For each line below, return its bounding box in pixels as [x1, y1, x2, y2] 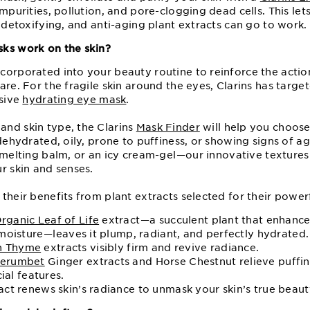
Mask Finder [136, 121, 200, 133]
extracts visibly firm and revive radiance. [41, 241, 259, 253]
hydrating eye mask [22, 93, 127, 105]
